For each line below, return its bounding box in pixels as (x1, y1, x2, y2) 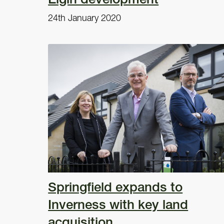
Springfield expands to (48, 178, 183, 195)
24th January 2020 (48, 11, 121, 23)
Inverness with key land (48, 196, 188, 212)
